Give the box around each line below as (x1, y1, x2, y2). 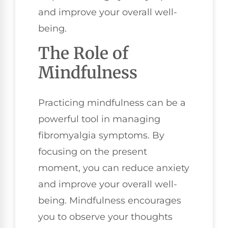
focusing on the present (38, 146, 147, 158)
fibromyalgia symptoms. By (38, 130, 164, 141)
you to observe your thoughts (38, 211, 173, 223)
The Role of (38, 43, 128, 64)
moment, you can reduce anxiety (38, 162, 189, 174)
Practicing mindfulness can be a (38, 97, 186, 109)
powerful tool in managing (38, 113, 160, 125)
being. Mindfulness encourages (38, 195, 181, 207)
